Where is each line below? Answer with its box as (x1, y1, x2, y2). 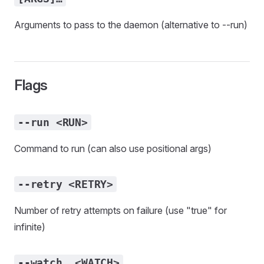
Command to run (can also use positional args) (14, 143, 212, 154)
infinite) (14, 221, 45, 233)
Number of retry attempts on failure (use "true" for (14, 204, 227, 216)
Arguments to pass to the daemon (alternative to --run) (14, 19, 247, 31)
